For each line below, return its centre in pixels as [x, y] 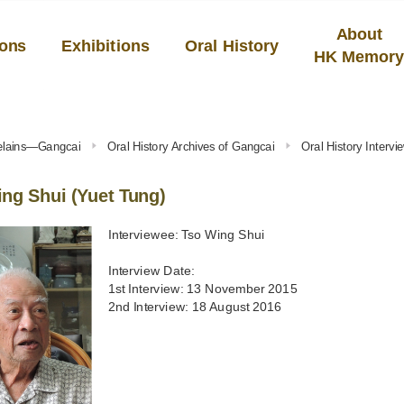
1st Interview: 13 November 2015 [203, 288]
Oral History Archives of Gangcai [191, 146]
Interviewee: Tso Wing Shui [187, 234]
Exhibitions [106, 45]
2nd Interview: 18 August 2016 [195, 306]
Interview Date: [151, 271]
